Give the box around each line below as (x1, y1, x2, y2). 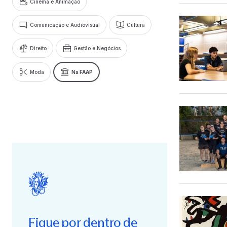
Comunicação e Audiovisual (30, 21, 100, 28)
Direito (30, 45, 47, 51)
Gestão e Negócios (73, 45, 121, 51)
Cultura (127, 21, 145, 28)
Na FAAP (71, 68, 93, 75)
